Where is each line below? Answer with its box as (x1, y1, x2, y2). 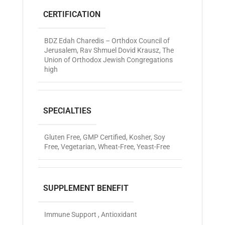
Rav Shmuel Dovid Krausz (80, 46, 159, 54)
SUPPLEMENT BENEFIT (43, 183, 129, 193)
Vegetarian (61, 142, 95, 151)
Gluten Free (44, 133, 80, 141)
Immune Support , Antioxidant (44, 210, 137, 218)
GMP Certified (83, 133, 126, 141)
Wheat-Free (98, 142, 134, 151)
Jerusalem (44, 46, 77, 54)
